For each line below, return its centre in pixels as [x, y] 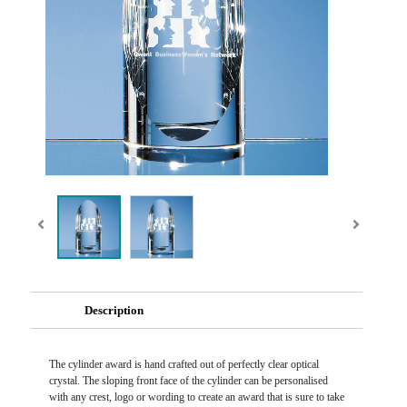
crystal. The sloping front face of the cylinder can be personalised [188, 380]
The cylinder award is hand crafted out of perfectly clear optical [184, 364]
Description [114, 310]
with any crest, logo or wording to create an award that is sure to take [196, 397]
